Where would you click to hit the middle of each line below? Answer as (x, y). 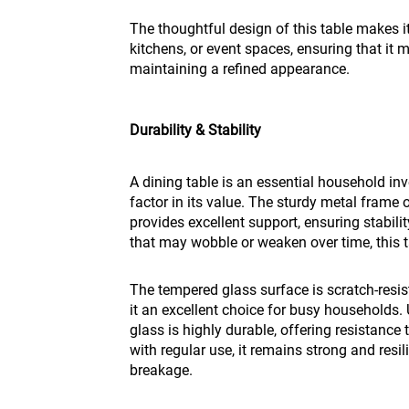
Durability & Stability (195, 130)
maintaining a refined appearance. (240, 69)
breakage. (161, 370)
